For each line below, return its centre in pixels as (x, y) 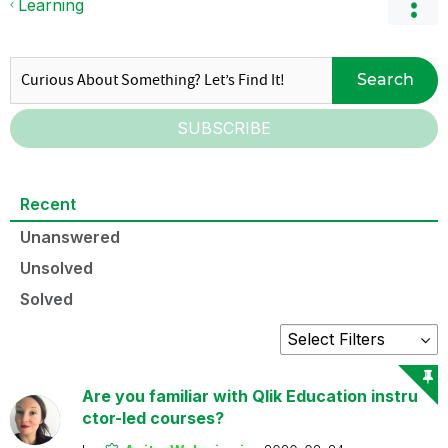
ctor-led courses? (152, 417)
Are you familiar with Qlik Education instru (249, 395)
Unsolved (56, 267)
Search (385, 79)
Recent (48, 203)
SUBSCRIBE (224, 127)
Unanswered (70, 236)
